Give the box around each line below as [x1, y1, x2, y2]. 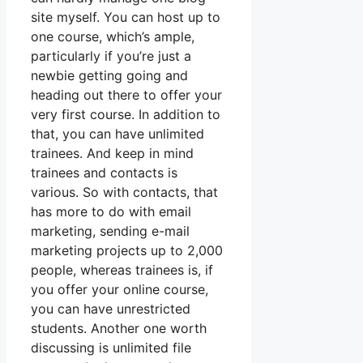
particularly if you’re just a [31, 48, 191, 65]
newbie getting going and [31, 67, 188, 84]
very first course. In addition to [31, 106, 220, 123]
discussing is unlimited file [31, 340, 191, 357]
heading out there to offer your [31, 87, 222, 104]
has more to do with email [31, 203, 191, 220]
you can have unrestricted [31, 301, 190, 318]
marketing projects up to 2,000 [31, 242, 223, 259]
